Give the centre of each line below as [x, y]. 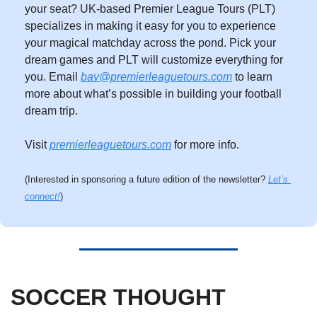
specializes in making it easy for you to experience [150, 26]
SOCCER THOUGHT [118, 298]
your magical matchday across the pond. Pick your [150, 43]
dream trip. [53, 111]
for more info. [205, 145]
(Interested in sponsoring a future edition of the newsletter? [146, 180]
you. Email [53, 77]
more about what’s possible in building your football [153, 94]
